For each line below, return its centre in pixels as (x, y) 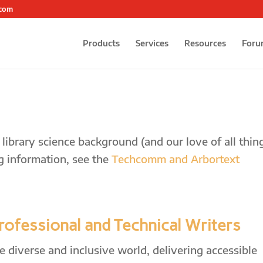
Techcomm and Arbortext (176, 159)
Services (152, 43)
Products (101, 43)
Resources (205, 43)
